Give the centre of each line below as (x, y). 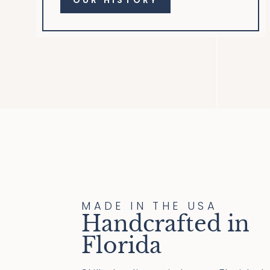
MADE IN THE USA (150, 206)
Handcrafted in (166, 224)
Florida (122, 246)
